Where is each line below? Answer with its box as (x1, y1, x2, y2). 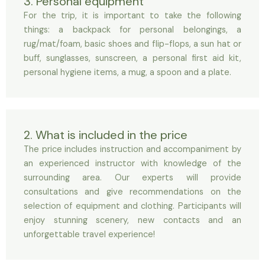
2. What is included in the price (24, 127, 188, 143)
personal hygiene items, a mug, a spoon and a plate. (24, 67, 231, 78)
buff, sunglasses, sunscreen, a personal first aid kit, (24, 53, 241, 64)
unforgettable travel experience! (24, 229, 155, 240)
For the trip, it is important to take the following (24, 10, 241, 21)
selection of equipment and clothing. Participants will (24, 201, 241, 212)
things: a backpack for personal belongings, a (24, 24, 241, 35)
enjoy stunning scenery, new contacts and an (24, 215, 241, 226)
